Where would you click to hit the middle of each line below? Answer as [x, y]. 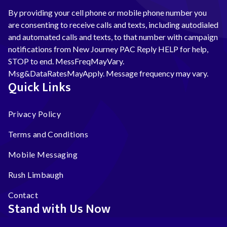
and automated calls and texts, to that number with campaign [113, 37]
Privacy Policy [35, 114]
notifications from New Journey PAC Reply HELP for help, [108, 49]
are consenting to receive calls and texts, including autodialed [113, 25]
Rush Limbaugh [36, 175]
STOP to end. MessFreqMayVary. [66, 61]
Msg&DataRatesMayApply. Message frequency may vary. [108, 73]
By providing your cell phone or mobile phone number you [107, 13]
